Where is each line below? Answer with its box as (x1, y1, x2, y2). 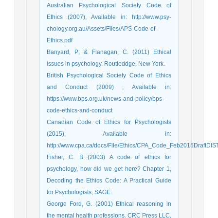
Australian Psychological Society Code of (47, 2, 171, 9)
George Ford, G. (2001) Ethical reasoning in (47, 200, 171, 208)
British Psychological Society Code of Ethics (47, 72, 171, 79)
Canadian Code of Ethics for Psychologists (47, 119, 171, 126)
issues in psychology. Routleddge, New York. (47, 60, 165, 68)
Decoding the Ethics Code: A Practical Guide (47, 177, 171, 184)
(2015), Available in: (47, 130, 171, 138)
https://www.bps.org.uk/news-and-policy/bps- (47, 95, 164, 103)
